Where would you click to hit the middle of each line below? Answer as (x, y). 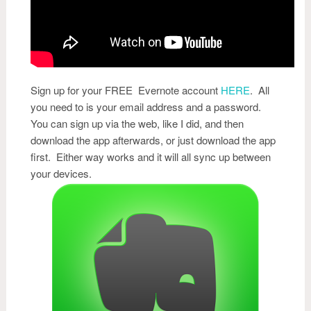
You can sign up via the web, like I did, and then (137, 123)
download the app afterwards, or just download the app (153, 140)
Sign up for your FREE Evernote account (126, 90)
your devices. (61, 173)
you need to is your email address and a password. (147, 107)
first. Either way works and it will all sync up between (151, 157)
